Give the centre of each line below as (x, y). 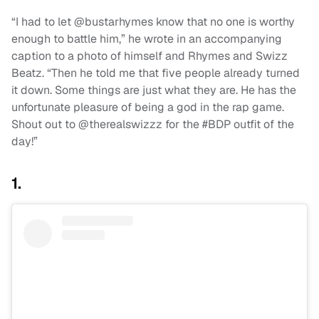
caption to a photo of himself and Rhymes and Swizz (150, 56)
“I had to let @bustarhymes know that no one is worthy (153, 22)
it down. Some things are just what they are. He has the (154, 90)
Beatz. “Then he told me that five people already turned (156, 73)
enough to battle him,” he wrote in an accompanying (147, 39)
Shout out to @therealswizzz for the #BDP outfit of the (153, 125)
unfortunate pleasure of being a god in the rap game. (148, 108)
